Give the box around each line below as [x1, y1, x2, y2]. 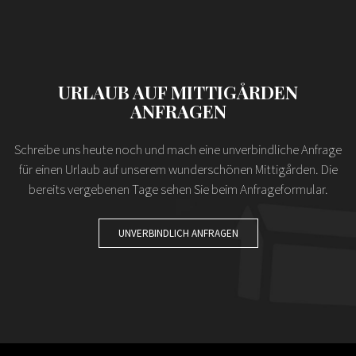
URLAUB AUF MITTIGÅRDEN [58, 79, 298, 104]
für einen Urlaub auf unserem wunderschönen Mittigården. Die [18, 160, 338, 178]
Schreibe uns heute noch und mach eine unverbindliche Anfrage [14, 140, 342, 158]
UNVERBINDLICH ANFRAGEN [118, 226, 238, 240]
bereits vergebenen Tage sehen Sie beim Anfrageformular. [28, 180, 328, 198]
